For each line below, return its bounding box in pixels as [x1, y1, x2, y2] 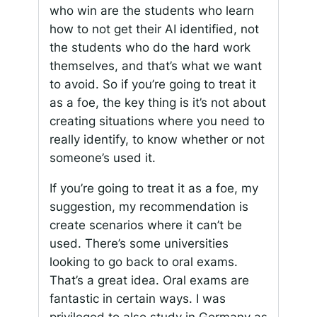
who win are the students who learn [49, 4, 254, 18]
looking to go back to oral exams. [49, 254, 238, 269]
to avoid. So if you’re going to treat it [49, 77, 256, 92]
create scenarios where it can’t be [49, 217, 242, 232]
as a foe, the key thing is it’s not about [49, 96, 266, 110]
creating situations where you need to [49, 114, 265, 129]
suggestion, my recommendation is [49, 199, 248, 214]
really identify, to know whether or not [49, 132, 265, 147]
